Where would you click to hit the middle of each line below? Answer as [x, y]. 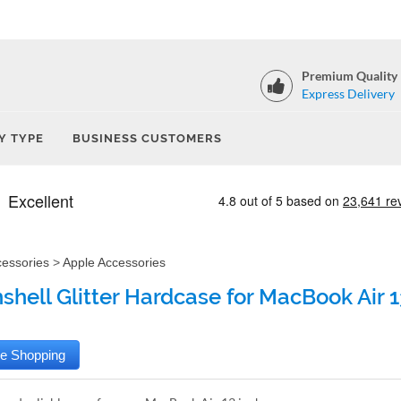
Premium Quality [350, 76]
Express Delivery [348, 94]
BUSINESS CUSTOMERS [147, 138]
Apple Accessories [114, 262]
